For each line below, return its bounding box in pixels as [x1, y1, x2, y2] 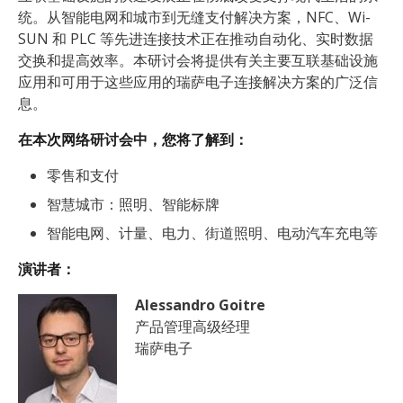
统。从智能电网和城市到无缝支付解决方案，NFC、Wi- [18, 7, 371, 28]
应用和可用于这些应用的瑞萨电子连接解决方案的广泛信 [18, 72, 378, 93]
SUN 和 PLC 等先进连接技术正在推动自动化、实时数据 [18, 29, 373, 49]
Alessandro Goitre [135, 295, 265, 316]
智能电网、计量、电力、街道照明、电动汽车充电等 [47, 223, 378, 244]
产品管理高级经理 [135, 317, 250, 337]
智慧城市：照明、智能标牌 [47, 194, 219, 215]
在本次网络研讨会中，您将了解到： [18, 130, 248, 150]
